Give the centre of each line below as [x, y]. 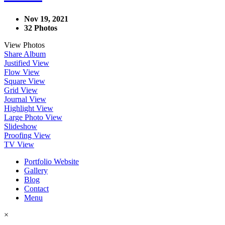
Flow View [22, 72]
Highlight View [29, 108]
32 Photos [41, 28]
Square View [25, 81]
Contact [36, 188]
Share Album [25, 54]
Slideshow [21, 126]
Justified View [27, 63]
